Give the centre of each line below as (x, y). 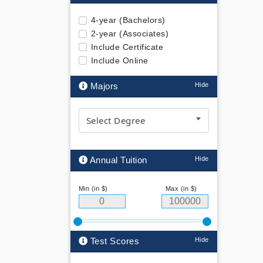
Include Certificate (127, 47)
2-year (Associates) (129, 33)
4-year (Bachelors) (128, 20)
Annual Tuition (117, 160)
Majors (103, 86)
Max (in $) (181, 189)
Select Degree (115, 121)
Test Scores (113, 241)
